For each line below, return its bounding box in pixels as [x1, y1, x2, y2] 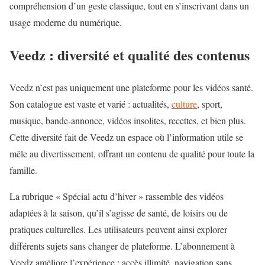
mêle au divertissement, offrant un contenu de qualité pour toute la [9, 147, 254, 160]
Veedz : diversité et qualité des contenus [9, 44, 250, 66]
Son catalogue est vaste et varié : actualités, [9, 98, 172, 110]
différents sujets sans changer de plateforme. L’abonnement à [9, 240, 235, 252]
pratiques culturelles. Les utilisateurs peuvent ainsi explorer [9, 223, 227, 235]
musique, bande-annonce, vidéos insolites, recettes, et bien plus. [9, 114, 246, 127]
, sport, [197, 98, 222, 110]
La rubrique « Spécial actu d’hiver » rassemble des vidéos [9, 190, 224, 202]
